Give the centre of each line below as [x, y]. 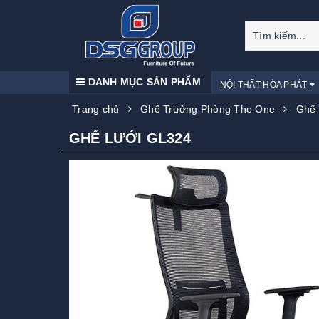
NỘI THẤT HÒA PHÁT [265, 85]
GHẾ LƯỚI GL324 [130, 138]
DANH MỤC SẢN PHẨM [143, 82]
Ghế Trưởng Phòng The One [208, 109]
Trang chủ [96, 109]
